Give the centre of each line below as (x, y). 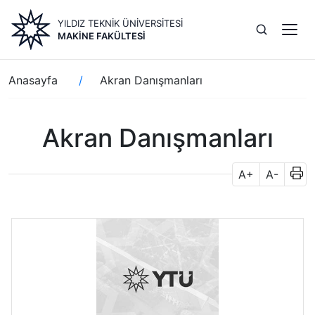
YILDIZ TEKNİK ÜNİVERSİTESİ (120, 23)
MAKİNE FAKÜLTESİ (102, 36)
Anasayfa (33, 80)
